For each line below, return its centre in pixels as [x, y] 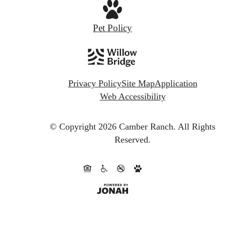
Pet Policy [113, 28]
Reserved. [133, 139]
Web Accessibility [133, 96]
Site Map [138, 83]
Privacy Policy [95, 83]
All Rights [197, 126]
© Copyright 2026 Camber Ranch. [113, 126]
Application [176, 83]
